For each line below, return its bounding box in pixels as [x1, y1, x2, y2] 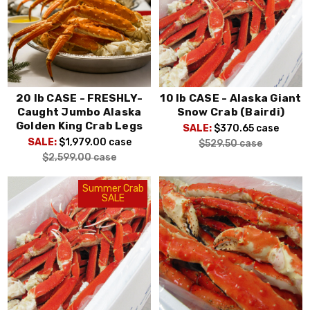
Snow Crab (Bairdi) [176, 105, 285, 118]
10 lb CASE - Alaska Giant [160, 91, 302, 104]
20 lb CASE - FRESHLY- [15, 91, 143, 104]
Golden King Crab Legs [15, 119, 143, 132]
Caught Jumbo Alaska [17, 105, 142, 118]
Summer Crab [82, 183, 144, 195]
